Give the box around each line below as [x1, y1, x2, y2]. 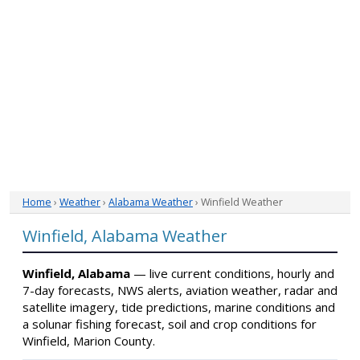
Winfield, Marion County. [22, 333, 155, 349]
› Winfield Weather [193, 195, 283, 209]
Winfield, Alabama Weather [22, 225, 227, 247]
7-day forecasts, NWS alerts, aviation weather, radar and [22, 282, 337, 298]
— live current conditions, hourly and [130, 265, 334, 281]
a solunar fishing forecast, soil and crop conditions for [22, 316, 317, 332]
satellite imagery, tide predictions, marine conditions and [22, 299, 335, 315]
